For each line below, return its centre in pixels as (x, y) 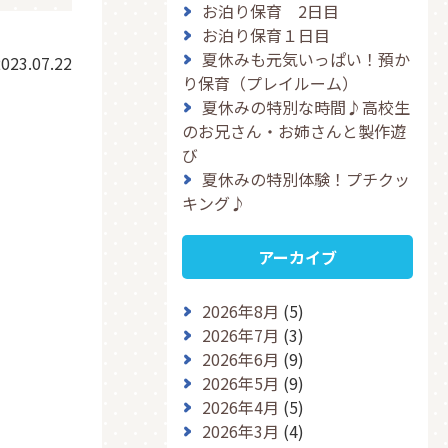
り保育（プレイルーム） (270, 83)
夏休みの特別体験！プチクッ (306, 179)
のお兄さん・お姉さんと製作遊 (294, 131)
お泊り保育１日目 (266, 35)
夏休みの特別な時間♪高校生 (306, 107)
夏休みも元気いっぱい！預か (306, 59)
